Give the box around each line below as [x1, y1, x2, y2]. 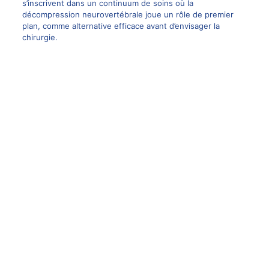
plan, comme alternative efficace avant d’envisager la [22, 20, 220, 31]
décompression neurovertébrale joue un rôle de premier [22, 9, 234, 19]
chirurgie [22, 32, 55, 42]
